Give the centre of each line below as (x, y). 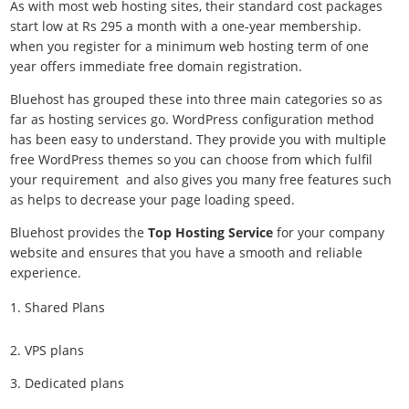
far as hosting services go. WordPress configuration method (193, 119)
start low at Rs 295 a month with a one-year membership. (186, 26)
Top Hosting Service (209, 232)
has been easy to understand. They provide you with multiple (199, 139)
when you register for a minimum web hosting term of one (190, 46)
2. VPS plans (47, 350)
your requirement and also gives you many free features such (201, 179)
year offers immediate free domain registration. (157, 66)
